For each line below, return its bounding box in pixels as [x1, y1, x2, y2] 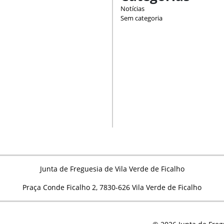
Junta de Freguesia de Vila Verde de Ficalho [39, 163, 184, 173]
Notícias [120, 3, 144, 13]
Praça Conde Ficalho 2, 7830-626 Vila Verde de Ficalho [22, 182, 201, 192]
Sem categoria [120, 13, 162, 22]
